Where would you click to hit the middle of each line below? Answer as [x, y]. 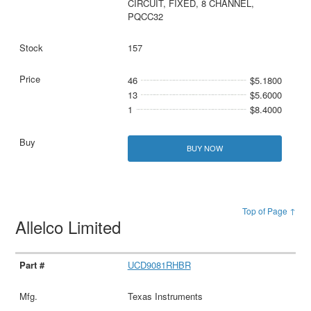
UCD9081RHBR [159, 265]
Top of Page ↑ [269, 210]
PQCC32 [145, 17]
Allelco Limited [71, 226]
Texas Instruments [165, 296]
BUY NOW [204, 148]
